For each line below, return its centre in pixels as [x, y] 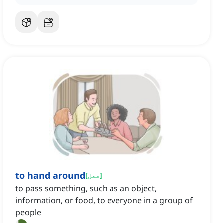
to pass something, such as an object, [86, 188]
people [28, 212]
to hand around [50, 175]
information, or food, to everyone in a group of [104, 200]
